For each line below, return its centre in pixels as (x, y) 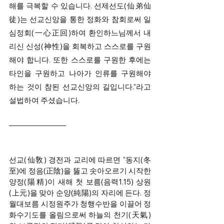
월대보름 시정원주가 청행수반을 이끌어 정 (80, 204)
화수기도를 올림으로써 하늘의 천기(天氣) (80, 215)
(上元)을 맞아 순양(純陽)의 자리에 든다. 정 (80, 193)
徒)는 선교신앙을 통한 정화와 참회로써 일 (80, 19)
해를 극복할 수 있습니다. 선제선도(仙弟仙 (80, 6)
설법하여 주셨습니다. (44, 100)
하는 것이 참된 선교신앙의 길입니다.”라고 (80, 87)
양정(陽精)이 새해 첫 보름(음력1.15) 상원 (80, 182)
